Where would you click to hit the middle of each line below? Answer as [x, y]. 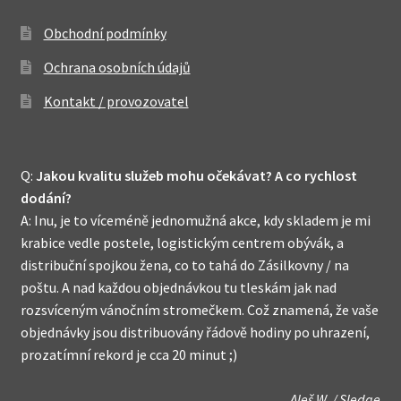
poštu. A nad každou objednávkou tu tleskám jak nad [178, 287]
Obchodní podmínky [105, 34]
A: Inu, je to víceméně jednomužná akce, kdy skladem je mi [195, 220]
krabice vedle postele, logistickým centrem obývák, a [182, 242]
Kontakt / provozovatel [116, 102]
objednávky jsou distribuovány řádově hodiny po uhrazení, [195, 332]
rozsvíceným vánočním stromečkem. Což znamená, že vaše [199, 309]
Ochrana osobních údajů [117, 68]
